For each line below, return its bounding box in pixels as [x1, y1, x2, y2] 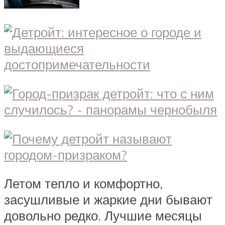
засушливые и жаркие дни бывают [4, 191, 212, 208]
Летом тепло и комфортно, [4, 175, 163, 192]
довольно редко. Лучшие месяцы [4, 207, 202, 224]
